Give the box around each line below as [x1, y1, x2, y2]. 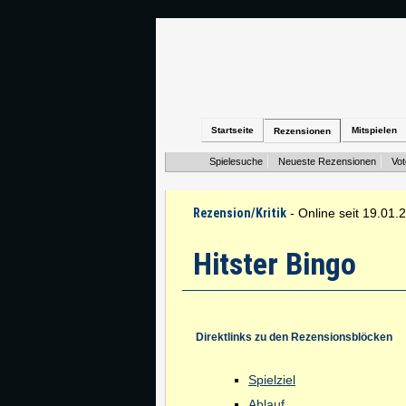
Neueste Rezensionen [278, 156, 376, 167]
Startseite [211, 125, 254, 135]
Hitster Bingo [193, 246, 356, 282]
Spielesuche [209, 156, 263, 167]
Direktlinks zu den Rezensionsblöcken [196, 331, 392, 343]
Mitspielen [352, 125, 397, 135]
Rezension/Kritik [193, 206, 286, 220]
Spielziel [248, 372, 295, 387]
